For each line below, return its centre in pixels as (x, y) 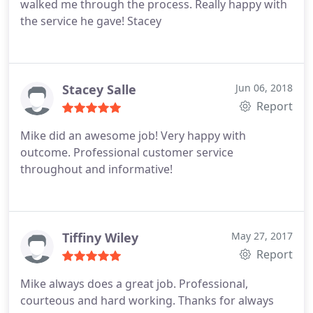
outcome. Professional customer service (127, 152)
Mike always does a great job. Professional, (134, 284)
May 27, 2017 (262, 236)
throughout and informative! (96, 169)
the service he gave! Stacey (91, 21)
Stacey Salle (99, 89)
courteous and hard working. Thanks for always (147, 300)
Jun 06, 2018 (264, 88)
